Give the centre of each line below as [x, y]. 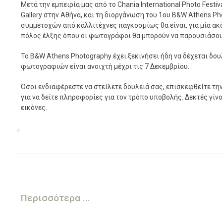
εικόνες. [34, 108]
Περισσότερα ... [55, 198]
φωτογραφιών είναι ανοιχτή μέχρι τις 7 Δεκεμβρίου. [105, 66]
